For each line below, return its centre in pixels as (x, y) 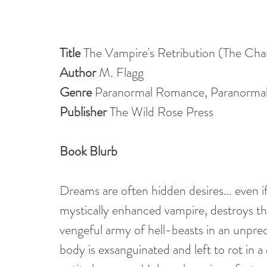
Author (79, 72)
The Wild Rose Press (162, 111)
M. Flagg (121, 72)
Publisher (85, 111)
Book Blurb (90, 151)
